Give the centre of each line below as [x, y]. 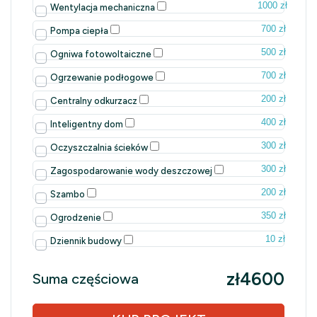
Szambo [69, 195]
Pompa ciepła [80, 31]
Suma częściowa [86, 279]
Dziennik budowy [87, 241]
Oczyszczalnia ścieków [100, 148]
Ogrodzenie [77, 218]
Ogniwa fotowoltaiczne [102, 54]
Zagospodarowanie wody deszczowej [132, 171]
